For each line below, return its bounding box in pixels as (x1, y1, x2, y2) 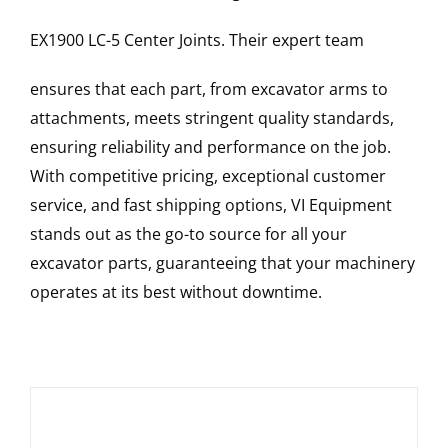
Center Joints (123, 29, 221, 52)
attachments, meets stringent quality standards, (29, 107, 394, 130)
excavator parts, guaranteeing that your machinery (29, 252, 415, 275)
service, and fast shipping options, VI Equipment (29, 194, 392, 217)
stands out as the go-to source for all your (29, 223, 347, 246)
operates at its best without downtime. (29, 281, 322, 304)
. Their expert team (220, 29, 364, 52)
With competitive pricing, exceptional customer (29, 165, 386, 188)
